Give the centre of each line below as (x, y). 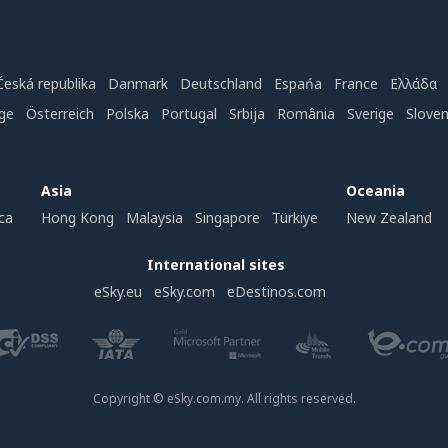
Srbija (247, 113)
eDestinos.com (276, 291)
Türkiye (295, 217)
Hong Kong (77, 217)
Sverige (370, 113)
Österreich (60, 113)
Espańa (298, 83)
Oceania (375, 190)
